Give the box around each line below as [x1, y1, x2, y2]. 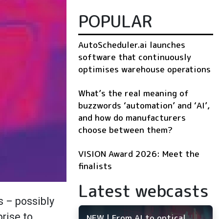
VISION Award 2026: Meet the [78, 148, 199, 160]
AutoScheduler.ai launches [78, 39, 185, 51]
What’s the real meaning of [78, 88, 189, 99]
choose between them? [78, 124, 173, 136]
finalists [78, 160, 112, 172]
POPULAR [78, 9, 152, 33]
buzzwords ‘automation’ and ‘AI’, [78, 100, 210, 111]
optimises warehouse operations [78, 64, 211, 75]
